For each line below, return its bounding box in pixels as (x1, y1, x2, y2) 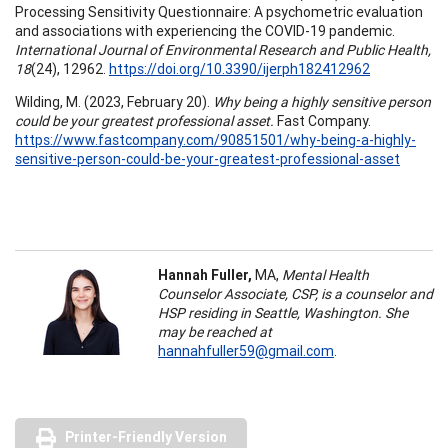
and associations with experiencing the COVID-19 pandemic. (15, 21, 395, 40)
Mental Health (282, 265, 369, 284)
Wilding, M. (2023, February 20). (15, 92, 213, 111)
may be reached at (158, 322, 272, 341)
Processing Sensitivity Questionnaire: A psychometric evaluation (15, 2, 423, 21)
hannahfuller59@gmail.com (158, 341, 334, 360)
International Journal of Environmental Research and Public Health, (15, 40, 431, 59)
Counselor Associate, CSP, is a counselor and (158, 284, 433, 303)
